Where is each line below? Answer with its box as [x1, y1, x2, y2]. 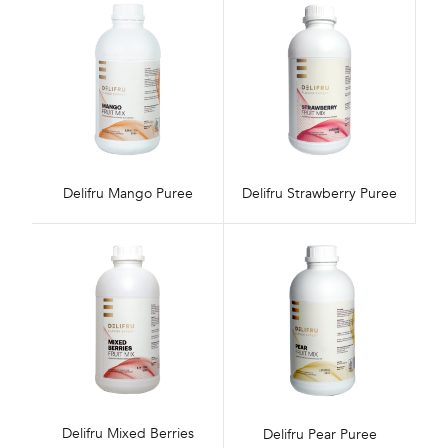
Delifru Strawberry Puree [241, 184, 397, 204]
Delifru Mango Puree [62, 184, 193, 204]
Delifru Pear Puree [262, 424, 377, 444]
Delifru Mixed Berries [61, 423, 194, 443]
